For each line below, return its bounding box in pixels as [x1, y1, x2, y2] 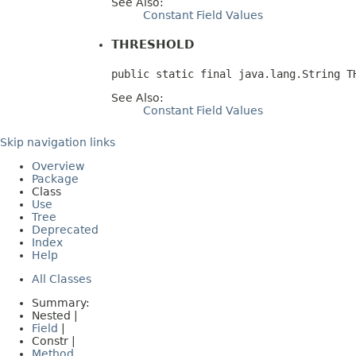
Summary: [32, 296, 93, 309]
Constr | [32, 334, 79, 347]
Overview [32, 159, 84, 172]
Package [32, 172, 79, 185]
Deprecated [32, 222, 99, 236]
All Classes [32, 272, 91, 285]
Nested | [32, 308, 81, 322]
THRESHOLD [111, 37, 194, 52]
